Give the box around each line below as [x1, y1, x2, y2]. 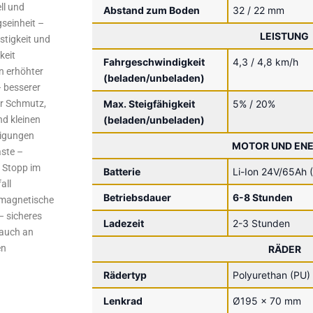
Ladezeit [103, 217, 144, 229]
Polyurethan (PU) [233, 268, 310, 281]
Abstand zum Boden [103, 3, 200, 16]
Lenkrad [103, 294, 143, 307]
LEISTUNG [260, 29, 309, 42]
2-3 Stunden [233, 217, 290, 229]
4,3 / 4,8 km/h [233, 55, 298, 68]
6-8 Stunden [233, 191, 293, 203]
